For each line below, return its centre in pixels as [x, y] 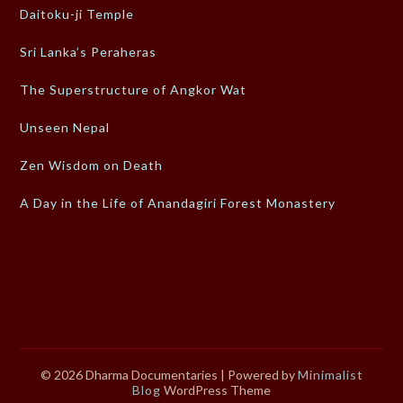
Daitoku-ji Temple [77, 14]
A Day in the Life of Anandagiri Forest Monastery [178, 203]
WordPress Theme [216, 390]
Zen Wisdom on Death [92, 166]
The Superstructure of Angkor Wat [134, 90]
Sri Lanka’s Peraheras [89, 52]
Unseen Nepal [65, 128]
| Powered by [259, 375]
